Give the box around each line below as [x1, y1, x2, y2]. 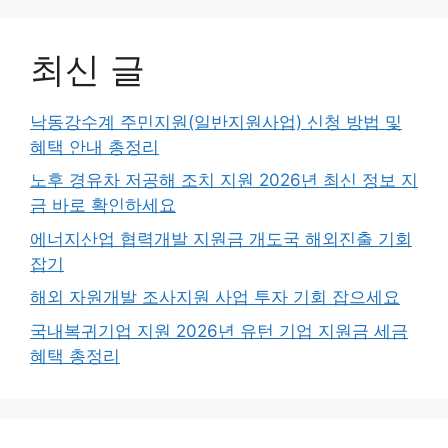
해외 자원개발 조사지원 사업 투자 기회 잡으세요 [30, 287, 400, 307]
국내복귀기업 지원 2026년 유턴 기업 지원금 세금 [30, 320, 408, 341]
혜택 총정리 [30, 345, 120, 366]
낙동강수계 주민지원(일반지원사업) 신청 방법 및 [30, 111, 402, 132]
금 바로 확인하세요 [30, 195, 176, 215]
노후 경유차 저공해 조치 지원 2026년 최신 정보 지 [30, 170, 418, 190]
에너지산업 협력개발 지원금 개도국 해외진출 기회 [30, 228, 412, 249]
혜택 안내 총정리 [30, 136, 159, 157]
